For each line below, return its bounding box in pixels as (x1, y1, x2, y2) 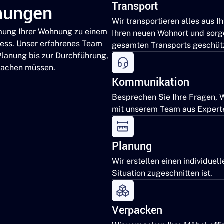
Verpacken (112, 202, 162, 219)
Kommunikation (112, 74, 189, 91)
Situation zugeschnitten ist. (112, 168, 212, 178)
